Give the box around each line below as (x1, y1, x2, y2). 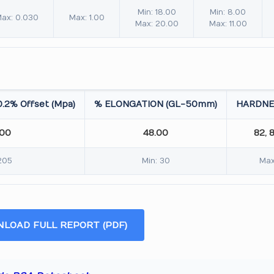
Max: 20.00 (135, 20, 179, 28)
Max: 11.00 (209, 20, 247, 28)
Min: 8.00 (210, 8, 246, 17)
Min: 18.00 (137, 8, 176, 17)
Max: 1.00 (68, 13, 105, 22)
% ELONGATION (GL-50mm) (94, 99, 218, 109)
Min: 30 (141, 157, 170, 165)
